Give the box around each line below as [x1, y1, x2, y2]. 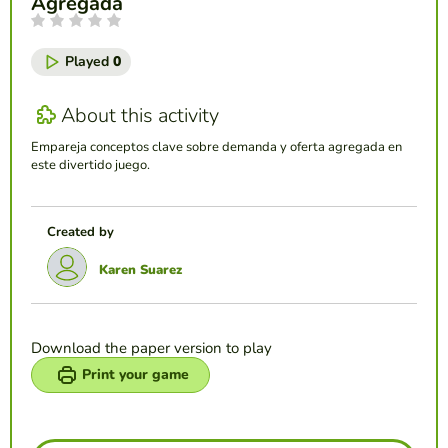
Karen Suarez [99, 261, 182, 280]
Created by [47, 223, 114, 242]
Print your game [82, 365, 189, 385]
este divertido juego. [31, 156, 150, 175]
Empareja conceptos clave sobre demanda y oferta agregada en [31, 138, 402, 157]
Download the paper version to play [31, 338, 272, 359]
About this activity [61, 101, 219, 129]
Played [65, 52, 113, 72]
